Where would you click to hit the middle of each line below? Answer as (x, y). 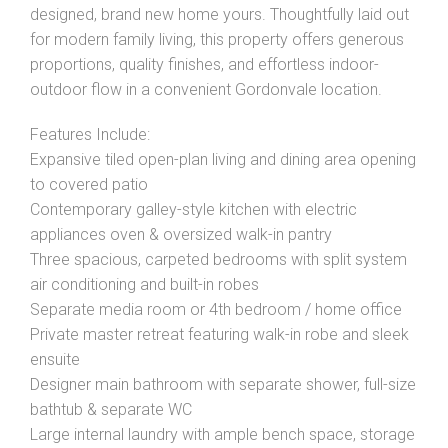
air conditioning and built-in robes (144, 284)
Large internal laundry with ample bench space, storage (222, 434)
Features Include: (90, 134)
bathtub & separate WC (111, 409)
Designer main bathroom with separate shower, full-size (223, 384)
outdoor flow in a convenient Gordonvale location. (206, 89)
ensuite (55, 359)
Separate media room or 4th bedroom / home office (216, 309)
